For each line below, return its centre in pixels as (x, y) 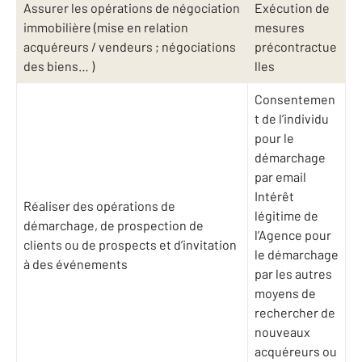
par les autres (293, 274)
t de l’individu (292, 119)
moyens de (285, 293)
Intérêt (274, 196)
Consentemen (295, 99)
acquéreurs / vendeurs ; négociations (130, 47)
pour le (274, 138)
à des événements (76, 264)
